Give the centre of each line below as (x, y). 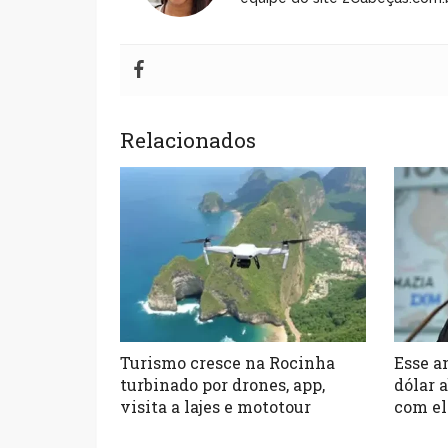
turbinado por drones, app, (223, 384)
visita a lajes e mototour (216, 406)
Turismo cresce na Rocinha (228, 362)
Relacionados (188, 139)
